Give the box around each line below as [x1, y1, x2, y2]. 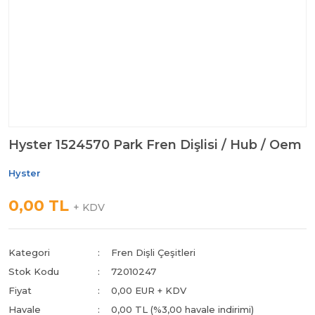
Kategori [8, 247, 50, 258]
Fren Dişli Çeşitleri [111, 247, 196, 258]
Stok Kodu [8, 266, 59, 277]
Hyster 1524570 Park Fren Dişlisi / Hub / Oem [8, 137, 302, 153]
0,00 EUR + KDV [111, 285, 187, 296]
